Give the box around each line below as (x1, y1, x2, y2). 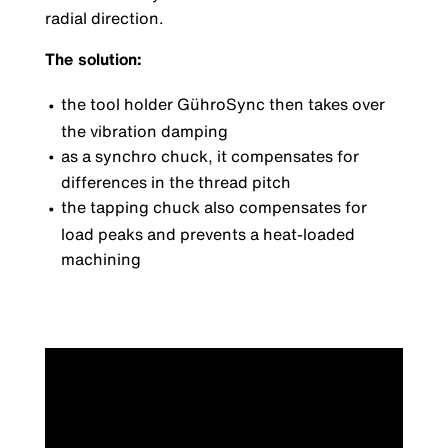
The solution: (44, 47, 143, 72)
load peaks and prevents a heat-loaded (60, 221, 355, 246)
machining (60, 246, 141, 271)
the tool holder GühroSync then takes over (60, 92, 385, 117)
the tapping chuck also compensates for (60, 195, 367, 220)
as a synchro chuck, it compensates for (60, 143, 359, 168)
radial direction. (44, 6, 164, 31)
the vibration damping (60, 118, 228, 143)
